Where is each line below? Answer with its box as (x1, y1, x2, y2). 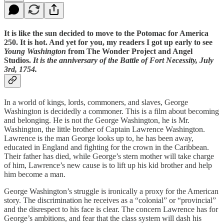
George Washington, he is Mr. (93, 116, 189, 125)
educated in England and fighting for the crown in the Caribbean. (4, 143, 209, 152)
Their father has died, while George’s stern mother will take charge (4, 152, 214, 161)
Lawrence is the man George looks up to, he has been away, (4, 134, 193, 143)
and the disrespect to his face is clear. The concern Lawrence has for (4, 205, 218, 214)
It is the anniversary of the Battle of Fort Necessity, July (31, 55, 213, 64)
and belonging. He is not (4, 116, 83, 125)
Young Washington (4, 46, 66, 55)
